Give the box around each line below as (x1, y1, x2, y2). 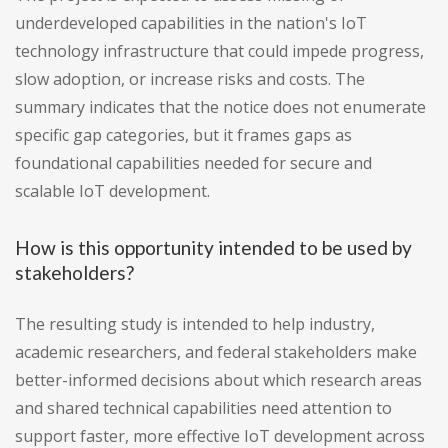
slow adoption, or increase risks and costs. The (15, 68, 365, 91)
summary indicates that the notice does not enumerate (15, 96, 426, 119)
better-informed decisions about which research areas (15, 369, 422, 392)
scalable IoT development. (15, 180, 210, 203)
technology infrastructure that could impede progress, (15, 40, 424, 63)
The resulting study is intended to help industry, (15, 313, 375, 336)
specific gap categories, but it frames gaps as (15, 124, 352, 147)
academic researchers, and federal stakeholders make (15, 341, 417, 364)
